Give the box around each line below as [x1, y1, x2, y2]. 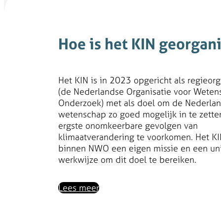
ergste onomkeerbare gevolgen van [58, 120, 198, 132]
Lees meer [58, 182, 99, 194]
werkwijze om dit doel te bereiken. [58, 154, 196, 166]
